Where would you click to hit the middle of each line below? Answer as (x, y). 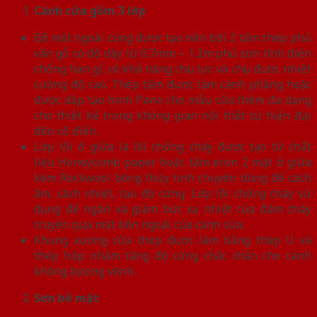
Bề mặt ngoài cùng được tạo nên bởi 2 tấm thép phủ (173, 37)
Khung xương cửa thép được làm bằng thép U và (173, 240)
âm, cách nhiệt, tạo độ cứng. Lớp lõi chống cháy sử (173, 193)
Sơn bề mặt (67, 298)
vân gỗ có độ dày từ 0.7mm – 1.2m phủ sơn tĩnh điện (173, 53)
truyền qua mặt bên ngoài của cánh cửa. (139, 224)
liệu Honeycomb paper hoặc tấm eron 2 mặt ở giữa (173, 162)
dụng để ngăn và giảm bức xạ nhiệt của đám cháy (173, 208)
